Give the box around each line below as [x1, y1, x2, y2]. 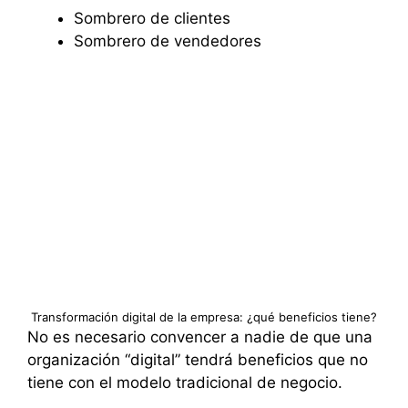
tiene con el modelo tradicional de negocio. [27, 372, 342, 392]
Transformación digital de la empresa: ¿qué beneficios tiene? [31, 309, 377, 324]
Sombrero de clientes [74, 9, 230, 28]
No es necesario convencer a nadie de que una [27, 327, 372, 346]
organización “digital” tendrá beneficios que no [27, 350, 368, 369]
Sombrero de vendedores [74, 32, 261, 51]
